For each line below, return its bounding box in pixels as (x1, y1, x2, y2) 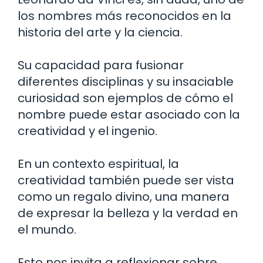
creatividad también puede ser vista (18, 171, 234, 188)
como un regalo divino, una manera (18, 188, 230, 205)
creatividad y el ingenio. (18, 122, 157, 139)
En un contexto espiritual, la (18, 155, 179, 172)
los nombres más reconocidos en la (18, 7, 231, 24)
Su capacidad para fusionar (18, 56, 184, 73)
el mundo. (18, 221, 76, 238)
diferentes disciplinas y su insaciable (18, 73, 234, 90)
